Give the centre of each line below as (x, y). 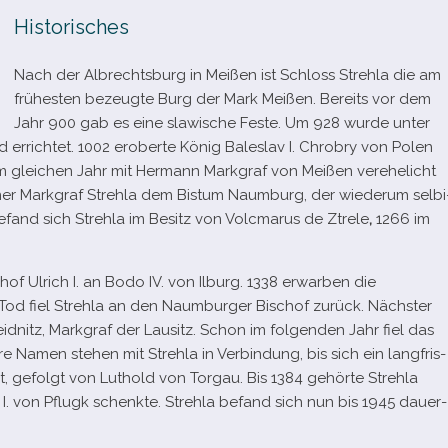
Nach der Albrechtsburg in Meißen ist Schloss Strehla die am (227, 75)
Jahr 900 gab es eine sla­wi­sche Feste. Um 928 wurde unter (222, 123)
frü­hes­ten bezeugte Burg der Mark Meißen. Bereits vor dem (222, 99)
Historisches (71, 27)
